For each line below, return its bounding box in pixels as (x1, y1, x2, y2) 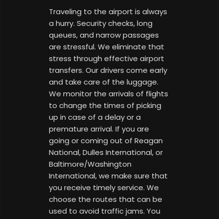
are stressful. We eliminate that (49, 42, 164, 52)
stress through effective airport (49, 53, 164, 64)
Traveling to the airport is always (49, 6, 167, 17)
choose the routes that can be (49, 194, 162, 205)
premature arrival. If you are (49, 124, 149, 134)
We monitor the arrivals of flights (49, 88, 168, 99)
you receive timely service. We (49, 182, 159, 193)
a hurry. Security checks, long (49, 18, 153, 29)
